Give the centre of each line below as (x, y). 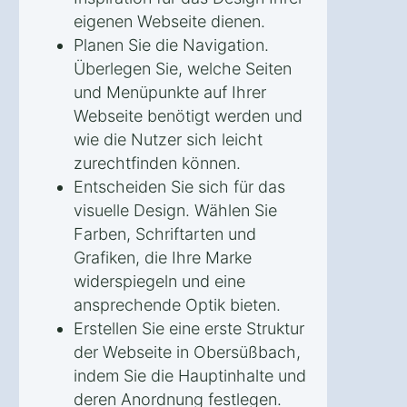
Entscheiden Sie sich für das (179, 186)
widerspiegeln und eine (159, 281)
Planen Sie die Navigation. (171, 45)
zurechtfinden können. (157, 163)
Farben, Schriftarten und (165, 233)
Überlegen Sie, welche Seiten (183, 68)
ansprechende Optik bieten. (177, 304)
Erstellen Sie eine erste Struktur (189, 328)
